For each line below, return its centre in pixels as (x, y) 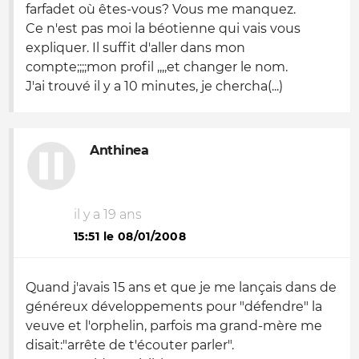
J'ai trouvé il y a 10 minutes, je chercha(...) (154, 86)
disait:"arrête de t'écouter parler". (130, 345)
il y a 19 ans (108, 214)
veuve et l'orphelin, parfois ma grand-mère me (174, 326)
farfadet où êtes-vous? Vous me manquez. (161, 9)
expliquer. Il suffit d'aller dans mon (135, 48)
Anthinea (119, 150)
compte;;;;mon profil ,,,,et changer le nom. (157, 67)
